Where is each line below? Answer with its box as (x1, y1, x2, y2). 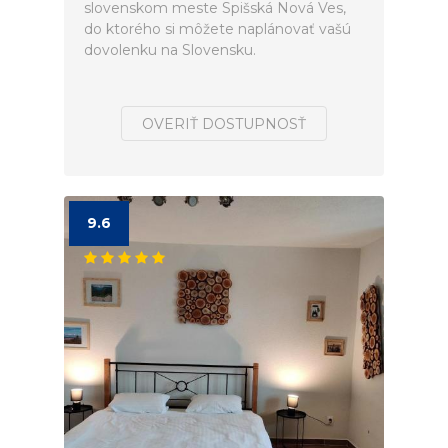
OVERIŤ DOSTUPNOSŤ (142, 115, 306, 133)
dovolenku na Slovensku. (84, 41, 256, 59)
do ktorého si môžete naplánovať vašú (84, 20, 351, 38)
